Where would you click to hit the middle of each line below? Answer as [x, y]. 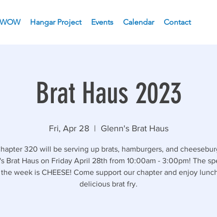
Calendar [139, 22]
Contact [177, 22]
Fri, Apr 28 [69, 128]
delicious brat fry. [108, 184]
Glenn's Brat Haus [134, 128]
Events [102, 22]
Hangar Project [56, 22]
